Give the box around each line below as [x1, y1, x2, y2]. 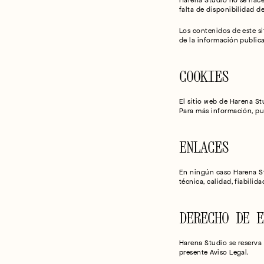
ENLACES [179, 138, 229, 156]
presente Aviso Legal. [179, 248, 249, 256]
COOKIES [179, 67, 229, 85]
